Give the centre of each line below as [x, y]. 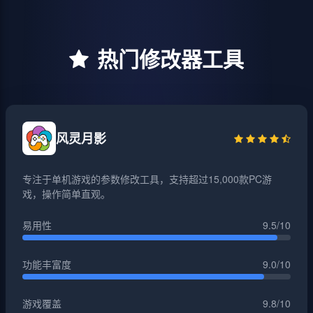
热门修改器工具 [170, 58]
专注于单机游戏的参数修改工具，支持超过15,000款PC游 [147, 179]
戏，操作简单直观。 [66, 194]
